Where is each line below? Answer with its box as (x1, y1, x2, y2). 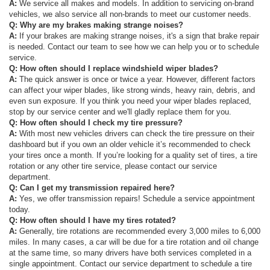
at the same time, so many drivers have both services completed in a (9, 248, 251, 258)
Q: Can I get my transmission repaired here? (9, 183, 175, 193)
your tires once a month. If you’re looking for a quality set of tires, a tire (9, 151, 257, 160)
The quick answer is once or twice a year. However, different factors (19, 75, 256, 84)
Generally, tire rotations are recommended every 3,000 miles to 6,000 (19, 227, 260, 236)
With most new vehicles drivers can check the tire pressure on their (19, 129, 254, 139)
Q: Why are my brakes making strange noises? (9, 20, 186, 30)
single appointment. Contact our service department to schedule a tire (9, 259, 252, 269)
